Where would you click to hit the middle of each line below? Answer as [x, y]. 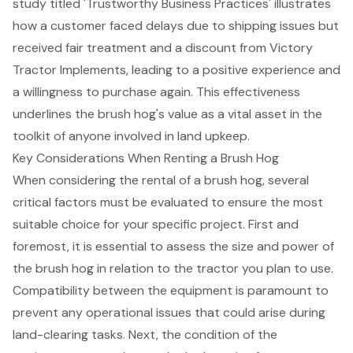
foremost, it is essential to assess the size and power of [173, 246]
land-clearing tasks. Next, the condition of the [145, 334]
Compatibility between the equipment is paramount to [171, 290]
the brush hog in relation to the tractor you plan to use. [173, 268]
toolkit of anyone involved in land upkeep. [131, 136]
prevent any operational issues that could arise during [169, 312]
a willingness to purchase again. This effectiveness [156, 91]
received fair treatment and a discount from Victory [163, 47]
